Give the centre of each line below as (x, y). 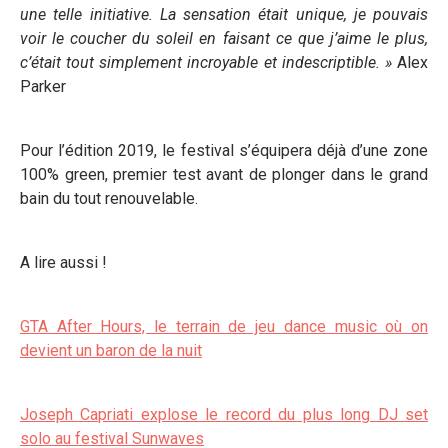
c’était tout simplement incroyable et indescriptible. (202, 62)
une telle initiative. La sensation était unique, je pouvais (224, 14)
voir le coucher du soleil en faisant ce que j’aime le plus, (224, 38)
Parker (43, 86)
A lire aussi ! (63, 262)
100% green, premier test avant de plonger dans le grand (224, 174)
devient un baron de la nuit (111, 350)
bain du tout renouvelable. (109, 198)
